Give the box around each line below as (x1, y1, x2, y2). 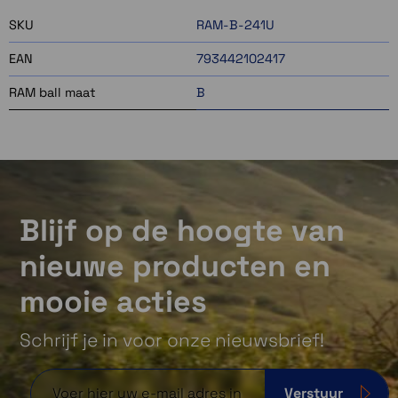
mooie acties (20, 282, 207, 321)
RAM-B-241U (196, 16, 275, 33)
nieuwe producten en (20, 246, 330, 285)
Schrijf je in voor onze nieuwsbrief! (20, 328, 324, 352)
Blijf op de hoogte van (20, 211, 345, 250)
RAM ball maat (9, 84, 96, 100)
